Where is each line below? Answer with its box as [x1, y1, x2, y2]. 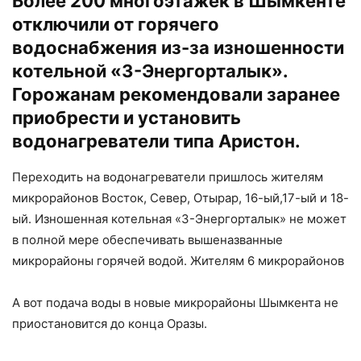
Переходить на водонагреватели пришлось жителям [12, 168, 323, 185]
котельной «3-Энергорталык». [12, 60, 288, 81]
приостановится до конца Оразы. [12, 315, 207, 331]
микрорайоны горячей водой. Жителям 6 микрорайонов [12, 252, 344, 268]
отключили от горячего [12, 13, 219, 35]
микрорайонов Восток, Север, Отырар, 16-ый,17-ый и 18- [12, 189, 349, 205]
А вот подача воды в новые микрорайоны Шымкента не [12, 294, 338, 310]
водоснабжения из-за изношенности [12, 36, 344, 58]
